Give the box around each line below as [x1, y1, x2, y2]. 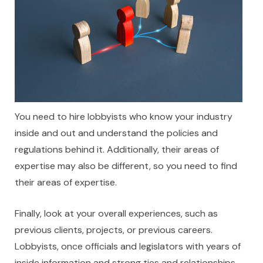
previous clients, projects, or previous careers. [15, 224, 213, 237]
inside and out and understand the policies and [15, 127, 218, 140]
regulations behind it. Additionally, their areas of [15, 143, 219, 156]
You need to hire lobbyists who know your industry [15, 110, 232, 123]
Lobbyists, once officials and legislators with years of [15, 240, 241, 253]
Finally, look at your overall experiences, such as [15, 207, 218, 220]
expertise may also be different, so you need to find [15, 160, 237, 173]
